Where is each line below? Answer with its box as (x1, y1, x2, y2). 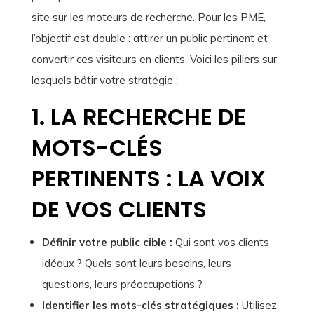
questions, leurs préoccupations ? (41, 278, 203, 292)
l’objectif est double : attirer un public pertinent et (31, 32, 268, 46)
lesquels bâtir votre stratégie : (31, 74, 178, 88)
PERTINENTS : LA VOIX (31, 163, 266, 195)
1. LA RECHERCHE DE (31, 101, 246, 133)
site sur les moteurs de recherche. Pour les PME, (31, 11, 266, 25)
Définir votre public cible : (41, 235, 172, 250)
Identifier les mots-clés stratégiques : (41, 299, 239, 313)
